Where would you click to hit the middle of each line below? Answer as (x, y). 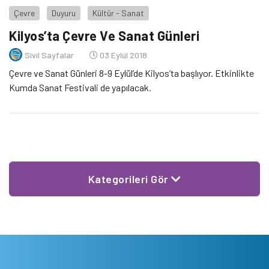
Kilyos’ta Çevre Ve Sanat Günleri (104, 36)
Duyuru (64, 13)
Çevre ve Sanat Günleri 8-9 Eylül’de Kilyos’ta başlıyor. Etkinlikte (131, 73)
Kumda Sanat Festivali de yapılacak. (80, 88)
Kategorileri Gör (129, 179)
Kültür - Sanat (118, 13)
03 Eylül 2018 (122, 55)
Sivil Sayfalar (49, 55)
